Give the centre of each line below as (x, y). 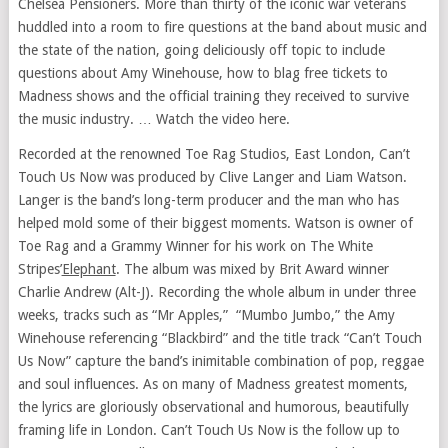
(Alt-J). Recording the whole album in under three (263, 292)
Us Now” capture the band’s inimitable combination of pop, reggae (220, 361)
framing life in (61, 430)
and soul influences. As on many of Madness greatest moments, (212, 384)
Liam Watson (363, 177)
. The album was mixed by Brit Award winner (252, 269)
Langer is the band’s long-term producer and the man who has (208, 200)
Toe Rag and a (64, 246)
